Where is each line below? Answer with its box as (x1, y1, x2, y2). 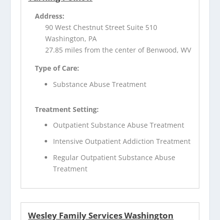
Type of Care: (35, 63, 80, 73)
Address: (35, 11, 65, 21)
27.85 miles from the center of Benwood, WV (45, 45, 192, 55)
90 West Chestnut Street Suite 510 (45, 22, 158, 32)
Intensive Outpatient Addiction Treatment (53, 137, 191, 146)
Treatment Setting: (35, 104, 99, 114)
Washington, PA (45, 33, 97, 43)
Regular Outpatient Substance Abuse (53, 152, 176, 162)
